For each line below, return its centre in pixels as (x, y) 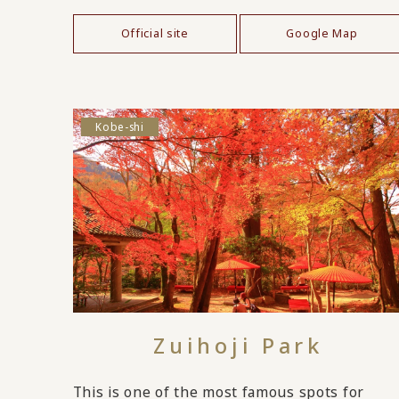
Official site (155, 34)
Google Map (322, 34)
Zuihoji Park (238, 345)
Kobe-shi (120, 126)
